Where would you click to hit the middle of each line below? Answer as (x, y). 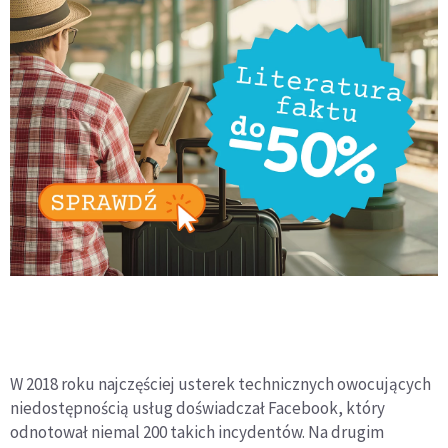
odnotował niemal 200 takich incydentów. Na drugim (197, 432)
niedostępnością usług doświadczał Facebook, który (197, 408)
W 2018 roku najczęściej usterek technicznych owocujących (220, 384)
